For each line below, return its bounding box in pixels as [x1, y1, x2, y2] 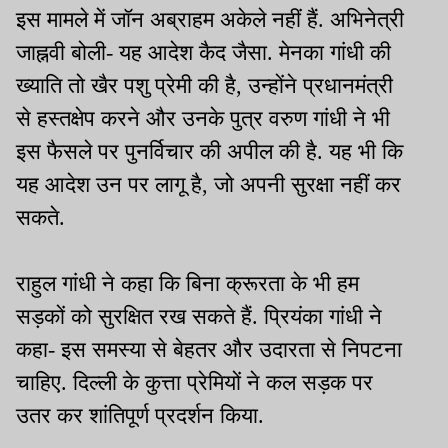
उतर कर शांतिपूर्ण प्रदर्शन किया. [16, 403, 264, 429]
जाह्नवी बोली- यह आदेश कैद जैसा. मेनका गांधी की [16, 40, 391, 66]
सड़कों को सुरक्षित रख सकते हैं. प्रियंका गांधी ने [16, 304, 382, 330]
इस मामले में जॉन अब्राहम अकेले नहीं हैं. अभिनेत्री [16, 7, 404, 33]
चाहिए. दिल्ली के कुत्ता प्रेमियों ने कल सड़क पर [16, 370, 373, 396]
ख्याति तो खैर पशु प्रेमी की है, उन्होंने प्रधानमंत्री [16, 73, 393, 99]
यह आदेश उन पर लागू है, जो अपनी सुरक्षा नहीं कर [16, 172, 401, 198]
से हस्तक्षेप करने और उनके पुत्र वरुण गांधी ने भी [16, 106, 390, 132]
